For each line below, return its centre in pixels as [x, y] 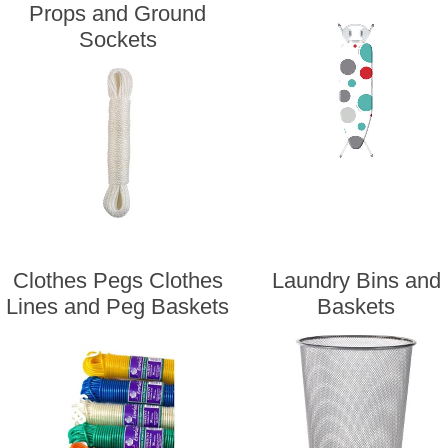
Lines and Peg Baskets [118, 307]
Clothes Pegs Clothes [117, 281]
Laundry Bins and [356, 281]
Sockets [117, 39]
